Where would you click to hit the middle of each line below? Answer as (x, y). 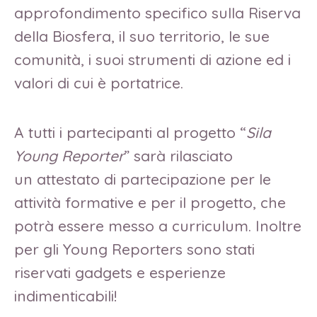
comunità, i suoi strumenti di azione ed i (152, 60)
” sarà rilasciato (178, 155)
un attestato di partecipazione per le (143, 179)
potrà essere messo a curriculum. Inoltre (158, 225)
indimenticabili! (68, 295)
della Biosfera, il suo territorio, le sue (142, 36)
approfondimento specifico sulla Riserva (157, 13)
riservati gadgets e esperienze (120, 272)
